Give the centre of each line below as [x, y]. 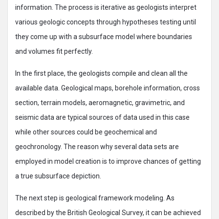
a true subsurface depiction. [58, 176]
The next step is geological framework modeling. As [95, 198]
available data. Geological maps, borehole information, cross [108, 88]
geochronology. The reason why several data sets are [97, 147]
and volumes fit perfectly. [54, 51]
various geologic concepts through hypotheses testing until [106, 22]
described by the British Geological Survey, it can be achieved [108, 213]
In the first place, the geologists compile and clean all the [101, 73]
